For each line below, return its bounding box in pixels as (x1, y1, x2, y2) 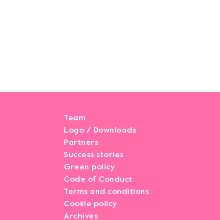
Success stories (64, 149, 124, 160)
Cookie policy (64, 198, 117, 209)
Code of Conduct (64, 174, 133, 185)
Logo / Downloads (64, 125, 137, 136)
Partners (64, 137, 99, 148)
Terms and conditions (64, 186, 149, 197)
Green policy (64, 162, 115, 172)
